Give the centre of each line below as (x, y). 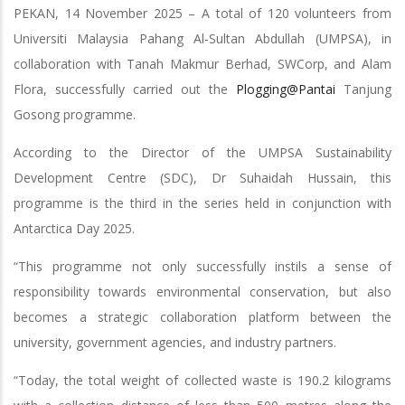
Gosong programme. (75, 114)
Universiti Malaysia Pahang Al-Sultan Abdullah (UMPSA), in (202, 38)
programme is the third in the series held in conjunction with (202, 202)
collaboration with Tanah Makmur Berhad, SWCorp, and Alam (202, 63)
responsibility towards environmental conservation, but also (202, 291)
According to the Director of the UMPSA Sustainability (202, 152)
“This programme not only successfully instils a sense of (202, 266)
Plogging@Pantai (286, 89)
